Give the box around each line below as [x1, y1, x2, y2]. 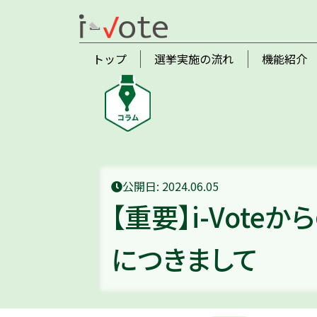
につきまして [111, 239, 258, 278]
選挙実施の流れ [154, 50, 234, 67]
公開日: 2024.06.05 [122, 178, 219, 195]
